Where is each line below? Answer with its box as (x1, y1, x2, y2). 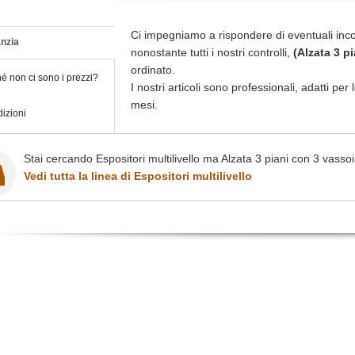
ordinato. (131, 63, 175, 76)
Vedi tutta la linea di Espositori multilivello (24, 170, 252, 182)
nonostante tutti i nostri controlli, (131, 46, 293, 59)
